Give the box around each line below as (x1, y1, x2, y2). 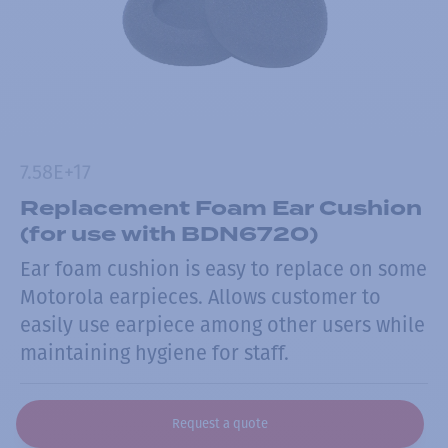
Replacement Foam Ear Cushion (20, 192, 422, 223)
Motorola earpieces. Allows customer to (20, 285, 381, 310)
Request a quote (171, 415, 268, 431)
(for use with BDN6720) (20, 218, 318, 249)
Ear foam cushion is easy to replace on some (20, 257, 427, 282)
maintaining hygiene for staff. (20, 341, 289, 366)
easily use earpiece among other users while (20, 313, 425, 338)
